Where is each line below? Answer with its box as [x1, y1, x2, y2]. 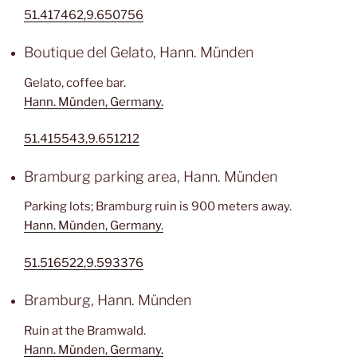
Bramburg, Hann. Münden [24, 292, 191, 308]
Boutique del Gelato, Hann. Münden [24, 44, 253, 61]
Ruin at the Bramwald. [24, 323, 146, 338]
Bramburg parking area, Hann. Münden [24, 167, 277, 185]
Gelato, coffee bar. [24, 75, 126, 90]
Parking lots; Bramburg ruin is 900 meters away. [24, 199, 292, 214]
